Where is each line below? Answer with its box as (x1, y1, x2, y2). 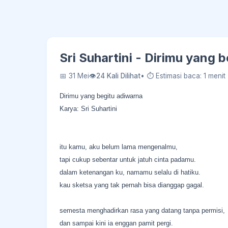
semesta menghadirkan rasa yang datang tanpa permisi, (60, 207, 225, 214)
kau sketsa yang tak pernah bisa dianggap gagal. (60, 181, 204, 189)
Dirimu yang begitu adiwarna (60, 92, 142, 100)
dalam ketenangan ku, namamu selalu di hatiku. (60, 168, 201, 176)
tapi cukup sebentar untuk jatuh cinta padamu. (60, 156, 196, 163)
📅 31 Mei (60, 72, 89, 80)
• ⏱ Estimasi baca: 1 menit (140, 72, 225, 80)
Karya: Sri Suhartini (60, 105, 117, 112)
